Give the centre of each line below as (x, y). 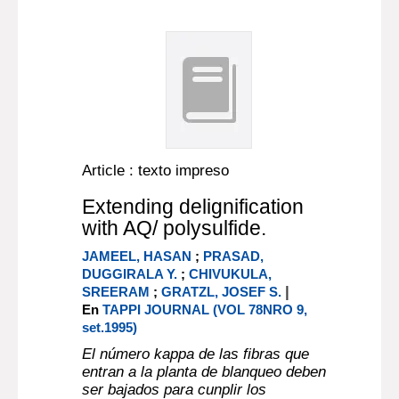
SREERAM (116, 292)
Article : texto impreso (156, 171)
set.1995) (110, 327)
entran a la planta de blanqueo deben (204, 372)
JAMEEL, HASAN (137, 256)
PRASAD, (234, 256)
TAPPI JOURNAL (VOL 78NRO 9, (205, 309)
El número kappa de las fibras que (196, 354)
